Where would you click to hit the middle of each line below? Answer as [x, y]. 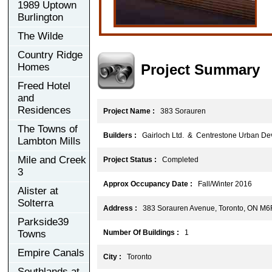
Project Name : [129, 111]
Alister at [38, 191]
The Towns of [48, 129]
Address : [120, 208]
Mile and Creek [52, 160]
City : [112, 257]
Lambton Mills [49, 141]
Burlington [40, 17]
